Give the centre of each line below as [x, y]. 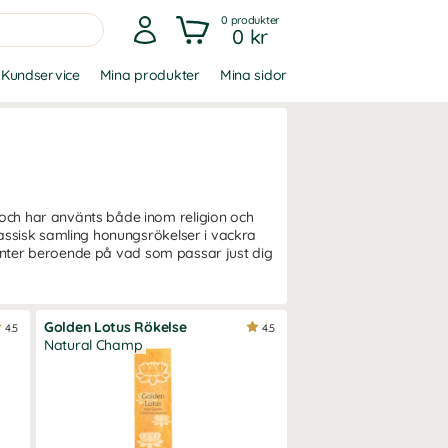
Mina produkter [149, 75]
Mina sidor [253, 75]
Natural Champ [93, 345]
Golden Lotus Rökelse [115, 327]
